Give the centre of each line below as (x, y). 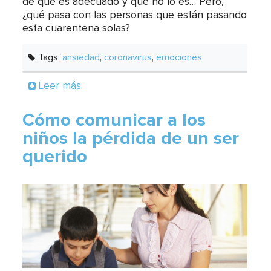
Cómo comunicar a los (114, 121)
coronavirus (128, 58)
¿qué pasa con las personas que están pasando (135, 15)
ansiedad (81, 58)
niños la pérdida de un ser (131, 139)
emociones (179, 58)
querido (55, 157)
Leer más (60, 86)
